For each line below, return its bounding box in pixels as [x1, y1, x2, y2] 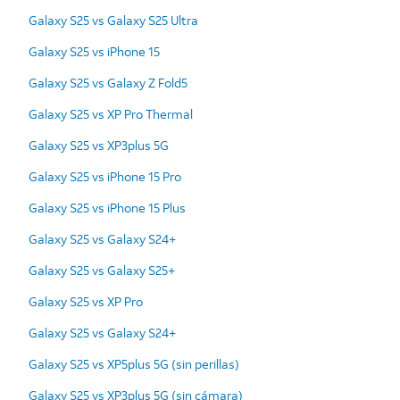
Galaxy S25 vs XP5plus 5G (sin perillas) [29, 354, 239, 372]
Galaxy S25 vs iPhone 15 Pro [29, 167, 181, 185]
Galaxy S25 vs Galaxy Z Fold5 [29, 73, 187, 91]
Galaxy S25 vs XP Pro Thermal [29, 104, 193, 122]
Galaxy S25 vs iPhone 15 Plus [29, 198, 186, 216]
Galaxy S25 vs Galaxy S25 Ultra [29, 11, 198, 29]
